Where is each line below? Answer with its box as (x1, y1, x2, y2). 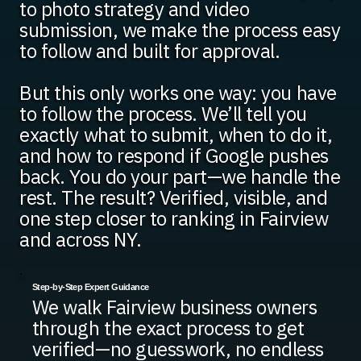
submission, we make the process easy (19, 17, 341, 44)
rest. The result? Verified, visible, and (19, 185, 328, 211)
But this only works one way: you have (19, 80, 337, 106)
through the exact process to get (31, 314, 305, 341)
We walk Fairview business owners (31, 293, 317, 320)
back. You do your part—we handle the (19, 164, 341, 190)
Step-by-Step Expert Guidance (31, 281, 149, 292)
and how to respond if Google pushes (19, 143, 329, 169)
